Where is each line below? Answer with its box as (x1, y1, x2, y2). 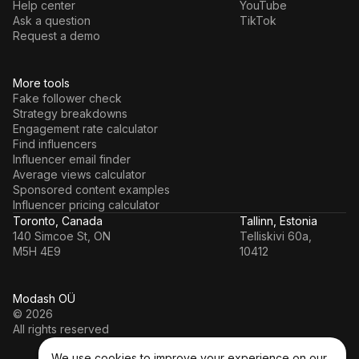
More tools (13, 76, 70, 91)
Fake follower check (13, 91, 122, 106)
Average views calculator (13, 167, 146, 182)
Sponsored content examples (13, 183, 170, 197)
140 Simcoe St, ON (13, 229, 111, 244)
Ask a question (13, 14, 91, 28)
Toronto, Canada (13, 214, 103, 228)
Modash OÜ (13, 292, 75, 306)
